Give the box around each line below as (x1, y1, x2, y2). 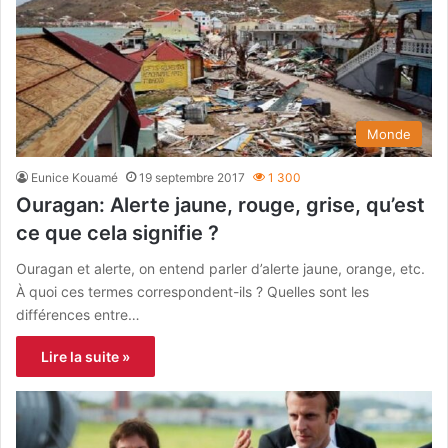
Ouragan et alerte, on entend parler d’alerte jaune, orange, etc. (16, 259, 425, 277)
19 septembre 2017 (139, 169, 245, 185)
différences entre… (16, 305, 140, 323)
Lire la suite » (41, 347, 130, 365)
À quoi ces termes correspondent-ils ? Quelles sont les (16, 282, 369, 300)
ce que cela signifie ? (16, 220, 219, 245)
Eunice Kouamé (31, 169, 118, 185)
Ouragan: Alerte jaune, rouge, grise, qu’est (16, 192, 425, 217)
